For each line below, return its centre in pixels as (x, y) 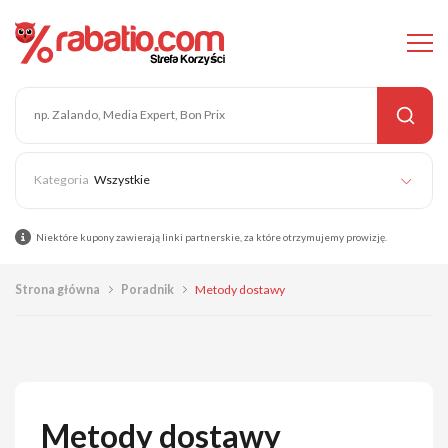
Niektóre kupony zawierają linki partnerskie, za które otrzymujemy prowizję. (211, 237)
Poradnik (147, 289)
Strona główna (57, 289)
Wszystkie (121, 180)
